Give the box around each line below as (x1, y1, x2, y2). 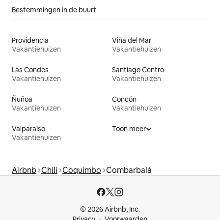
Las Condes (12, 65, 49, 75)
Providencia (12, 36, 49, 45)
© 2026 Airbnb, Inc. (80, 205, 140, 214)
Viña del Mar (112, 36, 151, 45)
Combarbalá (106, 165, 152, 176)
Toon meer (112, 124, 146, 134)
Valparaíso (12, 124, 45, 134)
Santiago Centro (112, 65, 164, 75)
